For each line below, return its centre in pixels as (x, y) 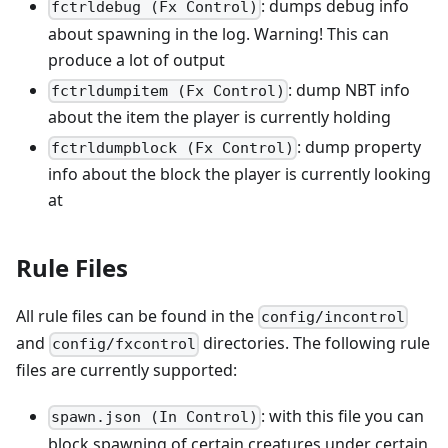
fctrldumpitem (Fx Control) (168, 90)
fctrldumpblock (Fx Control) (173, 147)
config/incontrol (333, 317)
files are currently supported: (126, 370)
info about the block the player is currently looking (239, 173)
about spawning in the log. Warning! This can (218, 33)
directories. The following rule (315, 343)
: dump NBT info (349, 89)
